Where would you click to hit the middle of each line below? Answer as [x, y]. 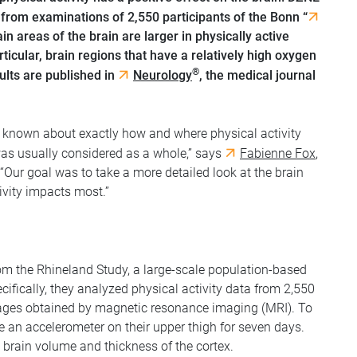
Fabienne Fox [278, 153]
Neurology [163, 75]
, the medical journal [257, 75]
